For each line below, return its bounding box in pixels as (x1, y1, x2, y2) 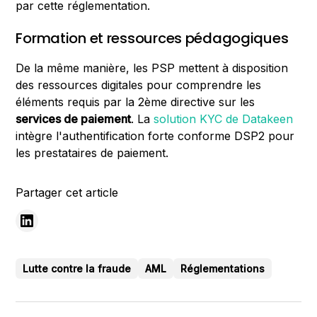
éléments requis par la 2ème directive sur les (16, 95, 255, 110)
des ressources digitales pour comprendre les (16, 78, 262, 93)
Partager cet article (16, 185, 119, 200)
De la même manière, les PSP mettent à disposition (16, 61, 289, 76)
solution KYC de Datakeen (154, 112, 294, 127)
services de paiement (16, 112, 132, 127)
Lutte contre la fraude (23, 263, 132, 275)
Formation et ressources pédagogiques (16, 28, 289, 49)
